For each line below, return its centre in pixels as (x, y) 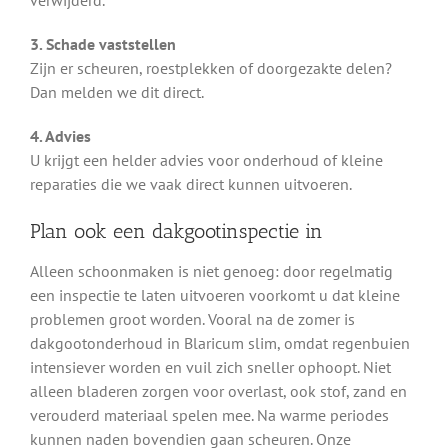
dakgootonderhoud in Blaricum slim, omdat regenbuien (219, 343)
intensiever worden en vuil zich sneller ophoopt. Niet (210, 367)
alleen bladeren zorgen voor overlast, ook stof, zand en (218, 391)
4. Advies (60, 136)
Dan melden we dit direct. (116, 92)
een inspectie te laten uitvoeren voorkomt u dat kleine (214, 295)
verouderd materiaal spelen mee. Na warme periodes (209, 415)
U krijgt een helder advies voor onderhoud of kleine (206, 160)
